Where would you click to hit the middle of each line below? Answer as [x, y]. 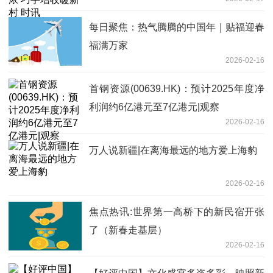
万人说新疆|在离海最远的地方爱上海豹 [173, 150]
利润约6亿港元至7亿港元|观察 [154, 107]
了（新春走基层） [128, 230]
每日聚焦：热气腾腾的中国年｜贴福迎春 [177, 27]
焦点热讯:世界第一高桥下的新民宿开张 [177, 211]
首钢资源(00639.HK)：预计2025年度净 [177, 88]
